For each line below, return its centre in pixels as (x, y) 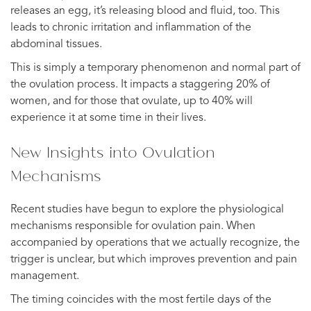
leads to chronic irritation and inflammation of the (131, 27)
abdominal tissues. (56, 44)
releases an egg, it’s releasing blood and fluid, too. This (145, 11)
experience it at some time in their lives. (108, 118)
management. (45, 276)
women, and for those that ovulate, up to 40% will (132, 101)
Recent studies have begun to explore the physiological (147, 209)
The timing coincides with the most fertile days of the (141, 300)
